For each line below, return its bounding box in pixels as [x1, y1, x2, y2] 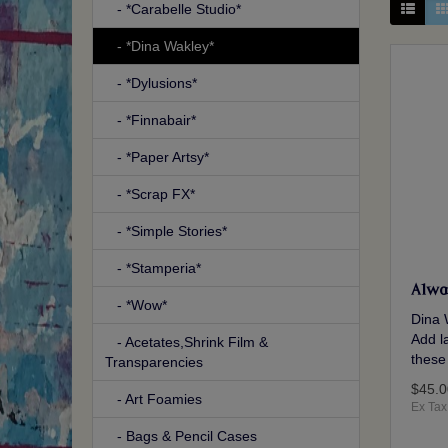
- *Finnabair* [105, 112, 196, 129]
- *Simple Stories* [105, 223, 227, 240]
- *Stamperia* [105, 260, 201, 277]
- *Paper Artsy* [105, 149, 209, 166]
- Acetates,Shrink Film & [105, 334, 268, 351]
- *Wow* [105, 297, 167, 314]
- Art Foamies [105, 391, 202, 408]
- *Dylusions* [105, 75, 197, 92]
